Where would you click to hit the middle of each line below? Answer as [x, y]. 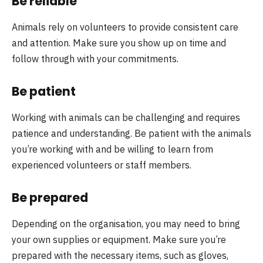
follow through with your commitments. [95, 58]
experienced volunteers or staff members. [102, 165]
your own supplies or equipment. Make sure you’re [119, 239]
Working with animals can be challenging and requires [126, 117]
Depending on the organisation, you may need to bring [126, 223]
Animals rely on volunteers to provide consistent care [125, 27]
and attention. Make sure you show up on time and [119, 43]
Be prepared [50, 198]
